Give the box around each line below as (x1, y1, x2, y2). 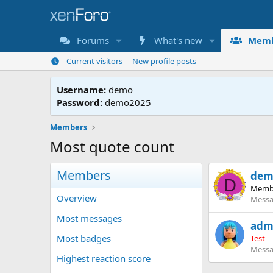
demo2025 (102, 96, 151, 108)
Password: (57, 96, 102, 108)
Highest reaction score (57, 252, 151, 264)
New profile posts (132, 55, 196, 66)
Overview (57, 192, 97, 204)
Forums (77, 34, 110, 46)
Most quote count (50, 136, 174, 157)
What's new (154, 34, 203, 46)
